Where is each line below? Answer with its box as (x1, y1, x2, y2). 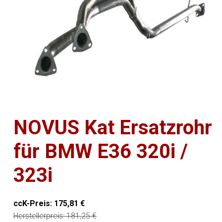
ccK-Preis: (13, 199, 55, 209)
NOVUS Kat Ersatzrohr (13, 116, 213, 140)
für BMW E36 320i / (13, 140, 188, 164)
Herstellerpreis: (13, 211, 67, 221)
